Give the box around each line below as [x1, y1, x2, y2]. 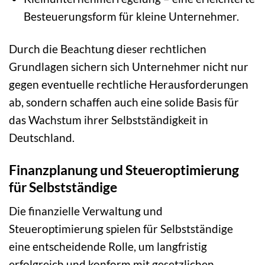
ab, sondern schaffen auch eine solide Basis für [9, 95, 239, 109]
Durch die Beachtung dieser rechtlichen [9, 41, 206, 56]
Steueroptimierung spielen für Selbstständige [9, 222, 233, 236]
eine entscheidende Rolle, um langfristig [9, 240, 207, 254]
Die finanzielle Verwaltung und [9, 204, 163, 218]
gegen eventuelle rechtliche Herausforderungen [9, 77, 248, 91]
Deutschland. [9, 130, 75, 144]
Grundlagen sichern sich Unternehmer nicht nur [9, 59, 248, 73]
